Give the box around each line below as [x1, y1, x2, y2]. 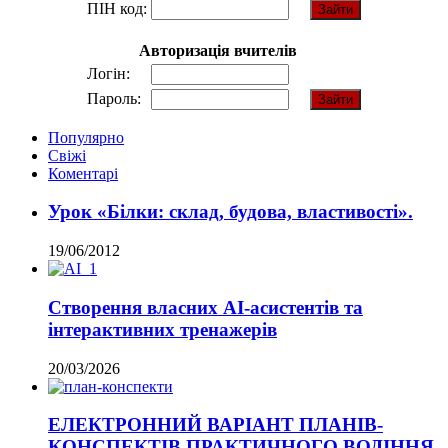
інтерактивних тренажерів [48, 318, 277, 340]
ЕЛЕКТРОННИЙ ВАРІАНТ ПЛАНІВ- [48, 414, 383, 436]
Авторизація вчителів [138, 41, 297, 59]
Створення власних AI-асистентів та [48, 296, 363, 318]
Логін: [87, 64, 130, 82]
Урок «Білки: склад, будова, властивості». [48, 201, 413, 223]
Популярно [48, 128, 124, 146]
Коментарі [48, 164, 118, 182]
